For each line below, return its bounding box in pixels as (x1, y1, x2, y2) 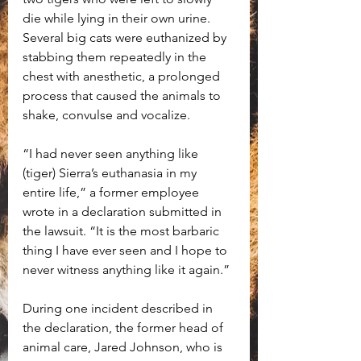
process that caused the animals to (23, 88, 224, 104)
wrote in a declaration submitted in (23, 204, 225, 220)
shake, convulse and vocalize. (23, 107, 190, 123)
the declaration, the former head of (23, 320, 226, 336)
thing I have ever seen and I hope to (23, 243, 230, 259)
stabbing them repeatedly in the (23, 49, 210, 65)
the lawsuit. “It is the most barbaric (23, 223, 222, 239)
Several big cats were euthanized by (23, 30, 230, 46)
